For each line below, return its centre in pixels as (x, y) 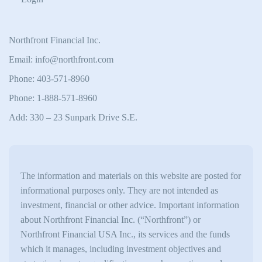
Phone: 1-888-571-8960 (53, 98)
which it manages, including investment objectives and (121, 249)
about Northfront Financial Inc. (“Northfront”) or (111, 220)
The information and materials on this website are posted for (131, 176)
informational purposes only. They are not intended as (119, 190)
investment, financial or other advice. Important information (130, 205)
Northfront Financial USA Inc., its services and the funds (125, 234)
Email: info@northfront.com (61, 59)
